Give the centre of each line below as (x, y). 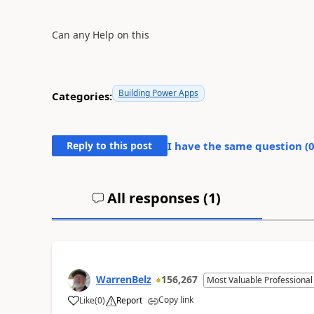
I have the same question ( (238, 146)
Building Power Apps (158, 93)
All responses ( (156, 198)
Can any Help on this (100, 35)
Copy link (176, 300)
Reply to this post (110, 145)
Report (129, 300)
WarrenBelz (123, 279)
